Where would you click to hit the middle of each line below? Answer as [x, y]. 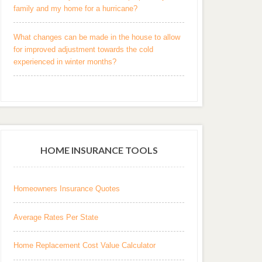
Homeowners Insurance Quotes [67, 189]
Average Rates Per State [56, 217]
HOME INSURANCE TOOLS [99, 150]
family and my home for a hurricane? [76, 9]
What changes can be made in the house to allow [97, 37]
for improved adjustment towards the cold [84, 49]
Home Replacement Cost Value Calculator [85, 246]
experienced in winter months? [65, 61]
